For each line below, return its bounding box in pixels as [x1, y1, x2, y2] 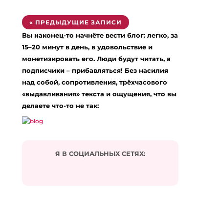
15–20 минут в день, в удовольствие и [22, 43, 153, 51]
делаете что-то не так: [22, 102, 99, 109]
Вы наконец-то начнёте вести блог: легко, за [22, 31, 178, 39]
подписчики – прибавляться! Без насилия [22, 66, 168, 74]
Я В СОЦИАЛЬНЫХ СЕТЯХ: [55, 150, 145, 157]
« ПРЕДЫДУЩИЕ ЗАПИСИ [29, 19, 122, 26]
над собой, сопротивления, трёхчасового [22, 78, 167, 86]
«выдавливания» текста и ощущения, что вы [22, 90, 176, 98]
